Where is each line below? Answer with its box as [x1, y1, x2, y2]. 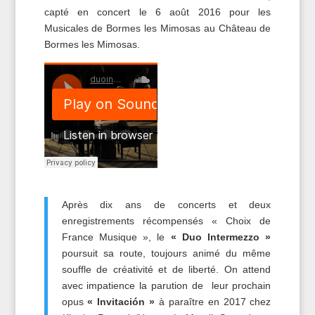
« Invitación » [87, 296, 155, 308]
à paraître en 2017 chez [155, 296, 271, 308]
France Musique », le [61, 231, 171, 243]
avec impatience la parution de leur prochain [61, 280, 271, 292]
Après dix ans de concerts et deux [61, 199, 271, 211]
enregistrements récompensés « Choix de [61, 215, 271, 227]
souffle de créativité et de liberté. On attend [61, 264, 271, 276]
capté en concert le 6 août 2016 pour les [44, 6, 271, 18]
